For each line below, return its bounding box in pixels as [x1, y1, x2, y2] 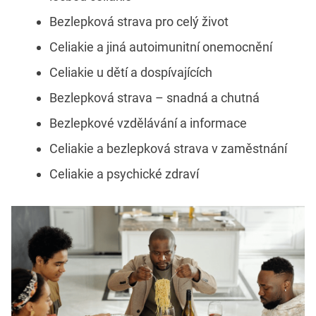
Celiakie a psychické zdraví [49, 166, 199, 182]
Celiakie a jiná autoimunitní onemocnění [49, 39, 272, 55]
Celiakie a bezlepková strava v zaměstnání [49, 141, 287, 157]
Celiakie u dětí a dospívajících [49, 65, 212, 80]
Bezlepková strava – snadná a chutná [49, 90, 260, 106]
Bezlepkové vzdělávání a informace [49, 116, 247, 131]
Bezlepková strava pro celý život [49, 14, 229, 30]
